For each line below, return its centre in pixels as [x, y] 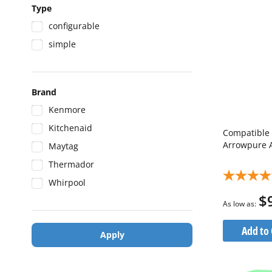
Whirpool [67, 182]
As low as [238, 204]
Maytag [63, 146]
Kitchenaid [70, 128]
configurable [74, 26]
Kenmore [67, 110]
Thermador [71, 164]
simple [62, 44]
